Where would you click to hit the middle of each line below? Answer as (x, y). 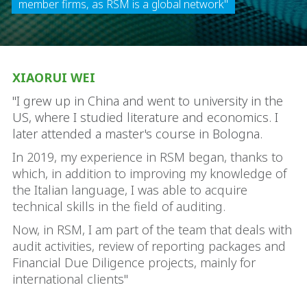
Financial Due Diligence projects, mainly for (134, 262)
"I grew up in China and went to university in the (148, 101)
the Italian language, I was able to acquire (130, 190)
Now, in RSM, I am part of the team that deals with (152, 230)
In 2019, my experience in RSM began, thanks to (148, 157)
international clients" (70, 279)
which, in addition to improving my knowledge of (149, 173)
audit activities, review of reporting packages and (149, 246)
